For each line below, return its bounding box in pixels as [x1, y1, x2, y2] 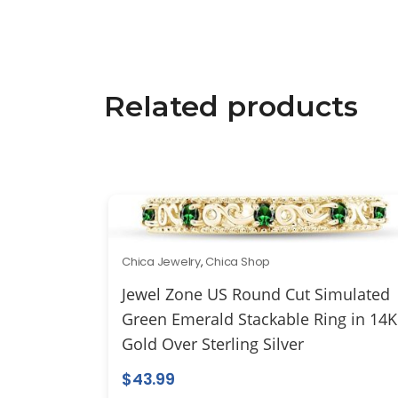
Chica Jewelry [122, 252, 201, 270]
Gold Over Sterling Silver [122, 332, 304, 354]
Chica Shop [205, 252, 271, 270]
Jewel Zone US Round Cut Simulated [122, 283, 390, 305]
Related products [104, 89, 358, 123]
